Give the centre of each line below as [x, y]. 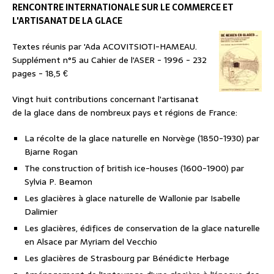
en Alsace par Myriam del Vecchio [91, 242]
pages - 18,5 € [40, 74]
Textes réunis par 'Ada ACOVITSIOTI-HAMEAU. [105, 47]
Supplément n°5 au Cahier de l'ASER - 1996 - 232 [109, 60]
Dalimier [41, 212]
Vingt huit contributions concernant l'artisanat [106, 99]
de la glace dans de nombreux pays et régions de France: [125, 113]
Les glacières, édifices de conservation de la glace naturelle [142, 228]
